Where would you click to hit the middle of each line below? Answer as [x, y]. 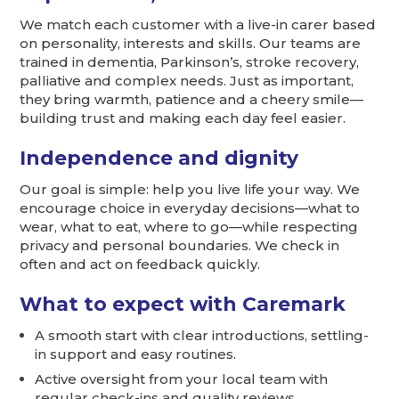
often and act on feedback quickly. [140, 264]
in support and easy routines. [136, 354]
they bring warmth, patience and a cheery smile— [192, 99]
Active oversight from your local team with [182, 379]
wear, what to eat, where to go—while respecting [189, 226]
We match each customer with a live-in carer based [198, 24]
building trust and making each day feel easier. [183, 118]
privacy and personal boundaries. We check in [180, 245]
